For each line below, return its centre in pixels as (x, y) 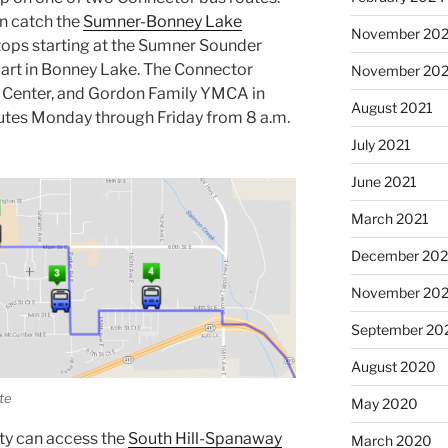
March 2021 (389, 219)
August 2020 (393, 367)
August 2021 (391, 108)
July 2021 (380, 145)
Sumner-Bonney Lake (162, 22)
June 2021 (383, 182)
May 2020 (384, 404)
